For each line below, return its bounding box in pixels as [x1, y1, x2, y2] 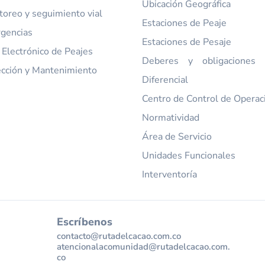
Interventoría [142, 168, 198, 182]
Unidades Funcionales [142, 149, 236, 163]
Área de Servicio [142, 130, 212, 144]
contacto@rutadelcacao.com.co [56, 230, 181, 242]
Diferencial [142, 73, 189, 87]
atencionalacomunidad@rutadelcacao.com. [56, 240, 230, 253]
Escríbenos [56, 214, 112, 229]
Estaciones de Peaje [142, 17, 227, 30]
